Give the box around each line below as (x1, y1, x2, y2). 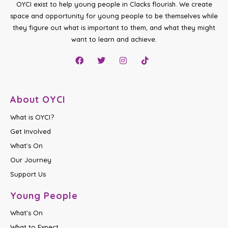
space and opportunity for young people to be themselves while (10, 12, 218, 20)
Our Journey (10, 155, 51, 164)
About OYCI (10, 94, 66, 106)
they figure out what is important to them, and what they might (13, 23, 215, 32)
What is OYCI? (10, 112, 54, 121)
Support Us (10, 169, 46, 178)
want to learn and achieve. (71, 35, 157, 44)
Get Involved (10, 127, 51, 135)
